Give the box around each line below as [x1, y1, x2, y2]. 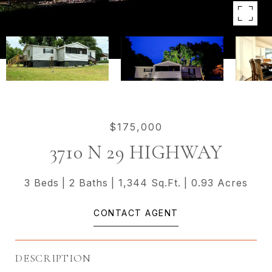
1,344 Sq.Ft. [118, 177, 181, 189]
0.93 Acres [191, 177, 248, 189]
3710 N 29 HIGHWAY [49, 140, 223, 164]
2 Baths [69, 177, 108, 189]
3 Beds [24, 177, 59, 189]
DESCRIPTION [15, 251, 91, 265]
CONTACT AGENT [93, 207, 178, 218]
